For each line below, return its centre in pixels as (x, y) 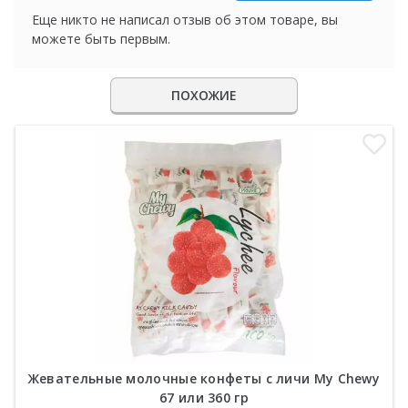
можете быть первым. (101, 39)
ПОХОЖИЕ (204, 96)
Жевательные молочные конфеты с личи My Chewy (204, 379)
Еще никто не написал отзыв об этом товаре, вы (185, 20)
